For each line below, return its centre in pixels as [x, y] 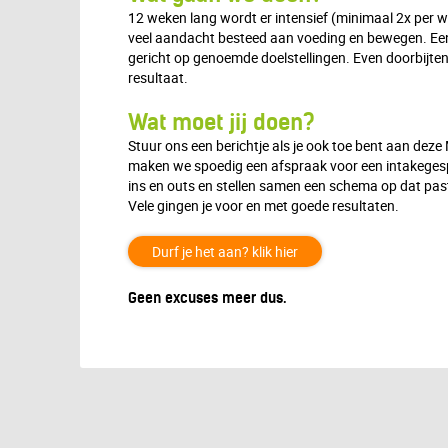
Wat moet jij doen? [221, 122]
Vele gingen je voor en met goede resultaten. [263, 205]
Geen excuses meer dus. [207, 298]
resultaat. [158, 77]
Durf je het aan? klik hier [225, 251]
